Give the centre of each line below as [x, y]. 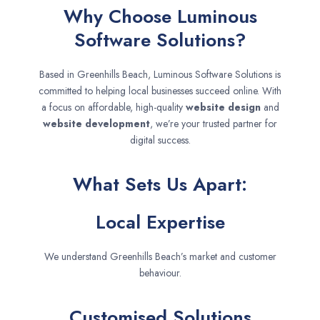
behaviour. [160, 272]
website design [223, 107]
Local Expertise [160, 222]
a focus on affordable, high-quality [113, 107]
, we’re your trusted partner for [214, 123]
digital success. [160, 140]
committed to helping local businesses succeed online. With [160, 90]
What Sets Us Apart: [160, 184]
